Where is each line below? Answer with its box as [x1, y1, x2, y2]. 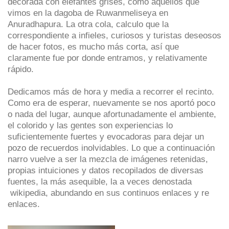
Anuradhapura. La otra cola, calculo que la [8, 19, 169, 29]
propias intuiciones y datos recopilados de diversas [8, 166, 203, 175]
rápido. [8, 64, 34, 74]
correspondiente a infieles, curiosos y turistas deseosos [8, 31, 221, 40]
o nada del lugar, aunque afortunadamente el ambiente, [8, 109, 216, 119]
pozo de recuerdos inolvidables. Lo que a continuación [8, 143, 215, 153]
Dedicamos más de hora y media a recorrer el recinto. [8, 87, 214, 97]
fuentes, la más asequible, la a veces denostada [8, 177, 192, 187]
